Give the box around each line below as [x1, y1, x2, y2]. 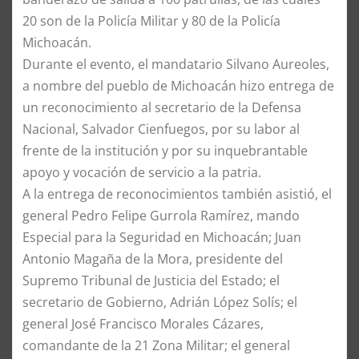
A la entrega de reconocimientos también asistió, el [22, 184, 332, 203]
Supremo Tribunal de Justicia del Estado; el [22, 271, 280, 289]
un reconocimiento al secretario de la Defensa [22, 98, 301, 116]
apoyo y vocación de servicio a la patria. [22, 163, 261, 181]
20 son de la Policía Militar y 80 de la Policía [22, 11, 280, 30]
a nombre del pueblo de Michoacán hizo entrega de [22, 76, 334, 95]
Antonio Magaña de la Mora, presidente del [22, 249, 283, 268]
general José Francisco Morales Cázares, [22, 314, 264, 333]
